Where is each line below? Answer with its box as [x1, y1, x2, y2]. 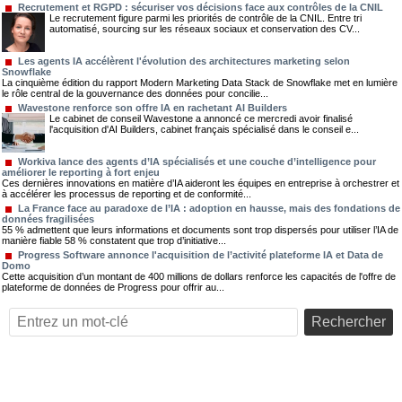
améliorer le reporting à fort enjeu [2, 166, 160, 178]
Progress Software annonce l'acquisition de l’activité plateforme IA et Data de [18, 249, 383, 260]
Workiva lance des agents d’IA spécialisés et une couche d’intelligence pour [18, 155, 376, 167]
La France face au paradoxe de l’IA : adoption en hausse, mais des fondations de [18, 202, 400, 214]
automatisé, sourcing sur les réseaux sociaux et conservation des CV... [49, 23, 360, 35]
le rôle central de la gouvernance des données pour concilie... [2, 87, 268, 99]
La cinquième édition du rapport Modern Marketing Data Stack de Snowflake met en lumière [2, 76, 398, 88]
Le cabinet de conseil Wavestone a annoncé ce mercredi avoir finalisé [49, 112, 353, 124]
